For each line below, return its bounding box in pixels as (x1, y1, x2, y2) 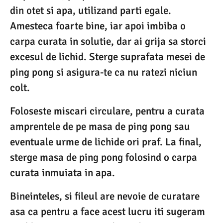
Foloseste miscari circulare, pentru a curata (10, 105, 205, 117)
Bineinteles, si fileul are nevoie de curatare (10, 190, 200, 203)
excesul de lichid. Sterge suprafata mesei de (10, 50, 205, 63)
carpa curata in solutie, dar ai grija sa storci (10, 34, 206, 48)
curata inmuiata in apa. (10, 166, 115, 179)
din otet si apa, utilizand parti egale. (10, 3, 171, 17)
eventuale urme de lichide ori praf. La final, (10, 135, 202, 148)
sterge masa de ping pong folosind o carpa (10, 151, 197, 164)
